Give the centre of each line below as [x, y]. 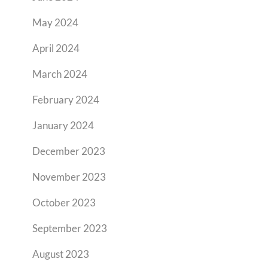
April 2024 [56, 48]
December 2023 [69, 151]
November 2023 [69, 177]
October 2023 [64, 202]
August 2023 [61, 254]
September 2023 [70, 228]
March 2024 [60, 74]
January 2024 [63, 125]
